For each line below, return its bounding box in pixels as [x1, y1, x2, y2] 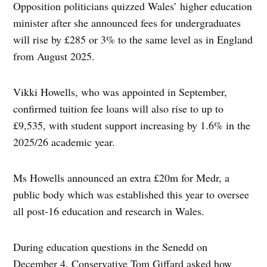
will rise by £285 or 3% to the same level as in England [13, 32, 253, 47]
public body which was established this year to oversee [13, 187, 250, 202]
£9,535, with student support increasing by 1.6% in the [13, 118, 251, 133]
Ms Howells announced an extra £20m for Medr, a [13, 170, 230, 185]
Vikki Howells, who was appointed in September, [13, 85, 228, 100]
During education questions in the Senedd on [13, 240, 208, 254]
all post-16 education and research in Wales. [13, 204, 205, 219]
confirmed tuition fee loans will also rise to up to [13, 101, 224, 116]
